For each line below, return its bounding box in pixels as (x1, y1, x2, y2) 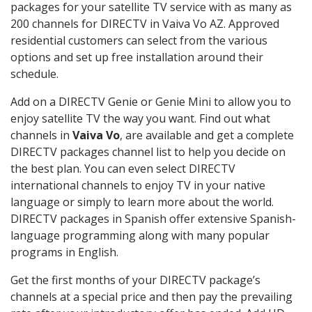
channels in (10, 127, 72, 143)
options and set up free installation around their (10, 49, 263, 65)
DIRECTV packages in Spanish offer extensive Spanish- (10, 210, 296, 226)
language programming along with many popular (10, 227, 270, 243)
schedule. (10, 65, 58, 81)
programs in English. (10, 244, 118, 260)
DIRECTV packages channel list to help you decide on (10, 143, 286, 159)
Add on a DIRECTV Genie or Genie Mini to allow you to (10, 93, 291, 109)
